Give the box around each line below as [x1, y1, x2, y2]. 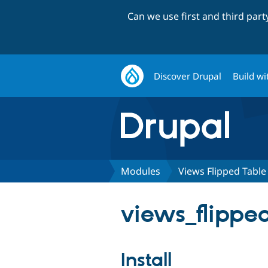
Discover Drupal [154, 69, 222, 82]
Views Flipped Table [178, 164, 266, 178]
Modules [121, 164, 160, 178]
